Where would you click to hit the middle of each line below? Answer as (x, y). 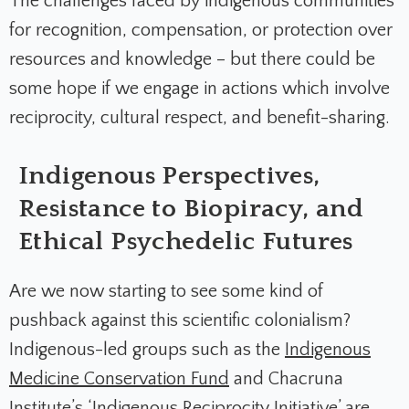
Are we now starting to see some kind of (166, 292)
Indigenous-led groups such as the (147, 350)
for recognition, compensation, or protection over (201, 31)
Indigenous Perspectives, (169, 176)
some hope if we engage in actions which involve (199, 89)
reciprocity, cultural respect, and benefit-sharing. (202, 118)
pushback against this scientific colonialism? (180, 321)
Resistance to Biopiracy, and (191, 209)
